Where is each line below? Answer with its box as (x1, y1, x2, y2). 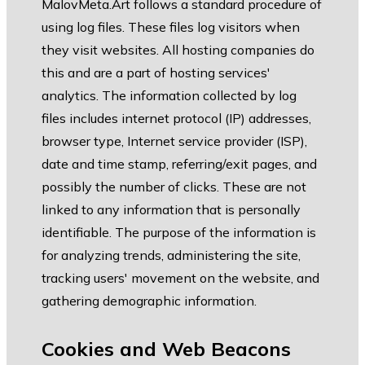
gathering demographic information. (42, 292, 257, 310)
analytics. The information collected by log (42, 87, 297, 104)
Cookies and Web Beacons (42, 336, 291, 362)
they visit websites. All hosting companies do (42, 42, 314, 59)
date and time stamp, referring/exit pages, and (42, 156, 317, 173)
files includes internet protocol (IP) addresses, (42, 110, 311, 127)
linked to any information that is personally (42, 201, 301, 218)
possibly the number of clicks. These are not (42, 178, 306, 196)
